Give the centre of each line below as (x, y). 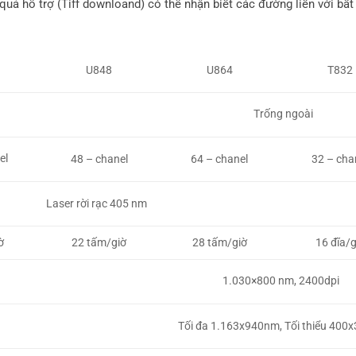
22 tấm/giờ (99, 242)
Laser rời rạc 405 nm (97, 203)
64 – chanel (219, 159)
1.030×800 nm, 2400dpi (281, 281)
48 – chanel (99, 159)
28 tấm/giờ (219, 242)
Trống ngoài (284, 114)
